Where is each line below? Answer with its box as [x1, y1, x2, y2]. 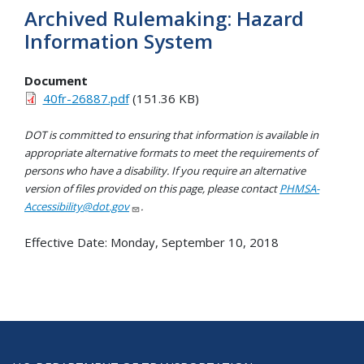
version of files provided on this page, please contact [24, 181, 279, 197]
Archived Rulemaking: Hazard [24, 5, 304, 32]
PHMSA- [279, 181, 319, 197]
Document [24, 71, 88, 89]
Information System [24, 28, 213, 55]
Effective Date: [24, 233, 110, 250]
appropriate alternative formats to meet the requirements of [24, 145, 317, 161]
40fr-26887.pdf [42, 89, 129, 106]
